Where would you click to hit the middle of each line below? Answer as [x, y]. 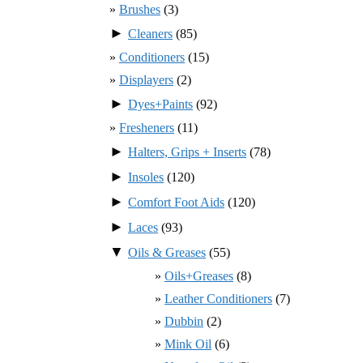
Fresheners [147, 127]
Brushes [140, 9]
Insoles [146, 177]
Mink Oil [188, 344]
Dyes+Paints [160, 104]
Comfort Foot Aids [176, 202]
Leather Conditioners [218, 298]
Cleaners [150, 33]
